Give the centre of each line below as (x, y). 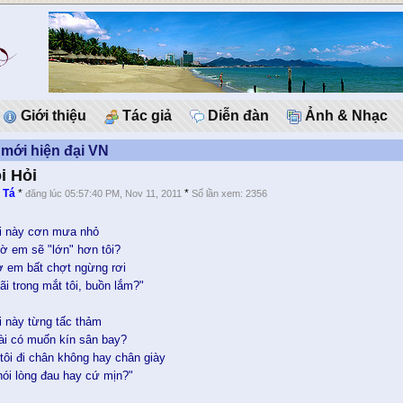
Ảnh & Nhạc (345, 116)
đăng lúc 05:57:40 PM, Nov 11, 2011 (104, 193)
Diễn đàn (237, 116)
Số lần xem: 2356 (230, 193)
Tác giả (145, 116)
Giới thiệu (52, 116)
